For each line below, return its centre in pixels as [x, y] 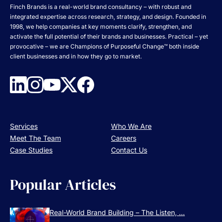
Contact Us [129, 150]
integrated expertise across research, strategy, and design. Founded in [108, 16]
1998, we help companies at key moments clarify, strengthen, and [101, 26]
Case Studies [31, 150]
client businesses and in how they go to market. [76, 56]
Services [24, 126]
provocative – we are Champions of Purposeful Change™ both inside [105, 46]
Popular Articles [63, 185]
